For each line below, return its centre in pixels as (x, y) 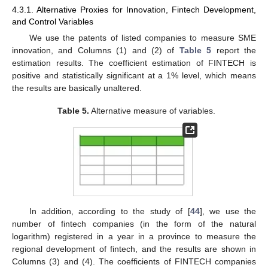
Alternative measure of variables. (153, 110)
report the (234, 50)
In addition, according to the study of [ (109, 211)
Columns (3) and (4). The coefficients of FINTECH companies (134, 261)
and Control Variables (53, 21)
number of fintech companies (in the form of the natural (134, 223)
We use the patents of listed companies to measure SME (142, 37)
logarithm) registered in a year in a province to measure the (134, 236)
